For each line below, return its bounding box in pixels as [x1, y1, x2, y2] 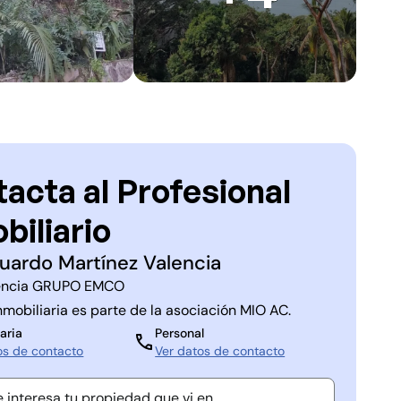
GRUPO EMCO [32, 277, 125, 295]
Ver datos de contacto [155, 343, 286, 359]
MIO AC [240, 301, 289, 320]
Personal [155, 325, 205, 341]
